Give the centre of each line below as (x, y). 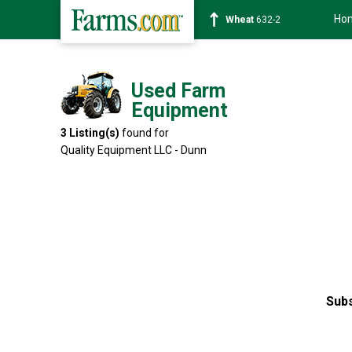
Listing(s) (94, 133)
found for (144, 133)
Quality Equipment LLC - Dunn (134, 150)
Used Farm (178, 91)
